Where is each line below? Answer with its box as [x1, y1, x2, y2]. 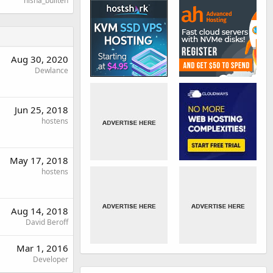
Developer [33, 253, 68, 264]
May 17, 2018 [10, 154, 68, 166]
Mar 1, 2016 [16, 241, 68, 254]
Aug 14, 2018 [11, 204, 68, 217]
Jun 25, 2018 [15, 103, 68, 116]
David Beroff [26, 216, 68, 227]
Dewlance [35, 65, 68, 76]
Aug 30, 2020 [11, 52, 68, 65]
